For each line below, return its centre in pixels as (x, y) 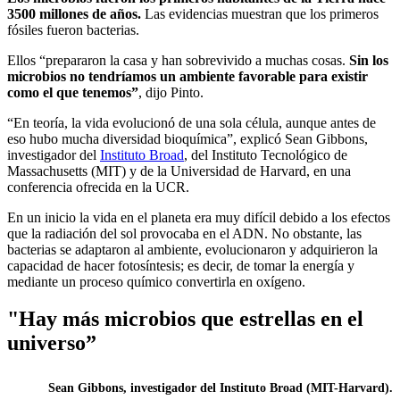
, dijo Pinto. (171, 92)
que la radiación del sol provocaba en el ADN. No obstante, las (184, 233)
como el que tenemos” (73, 92)
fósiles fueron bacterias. (73, 29)
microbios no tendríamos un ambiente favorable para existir (187, 76)
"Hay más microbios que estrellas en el (185, 319)
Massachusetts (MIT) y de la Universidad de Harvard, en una (179, 171)
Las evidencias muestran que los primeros (260, 13)
